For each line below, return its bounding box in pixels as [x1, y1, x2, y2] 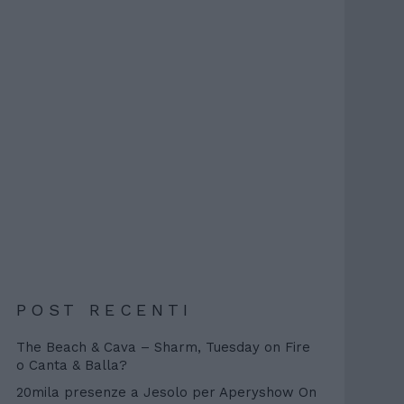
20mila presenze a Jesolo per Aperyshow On [16, 383, 317, 400]
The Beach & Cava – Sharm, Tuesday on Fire [16, 339, 310, 355]
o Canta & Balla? [16, 357, 127, 373]
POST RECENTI [16, 300, 193, 319]
